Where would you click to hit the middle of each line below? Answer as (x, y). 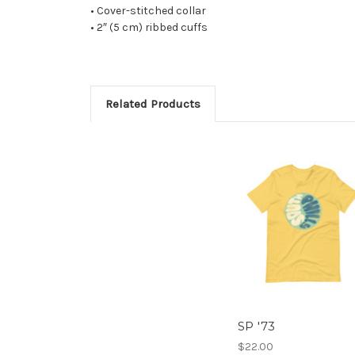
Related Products (153, 103)
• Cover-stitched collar (148, 10)
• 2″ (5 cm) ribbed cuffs (149, 27)
